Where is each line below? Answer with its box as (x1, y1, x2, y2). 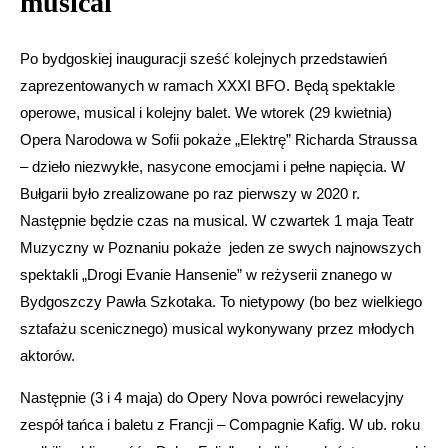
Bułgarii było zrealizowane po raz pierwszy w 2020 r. (20, 184, 360, 202)
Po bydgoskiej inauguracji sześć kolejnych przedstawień (20, 49, 387, 67)
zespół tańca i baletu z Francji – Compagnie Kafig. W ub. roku (20, 415, 420, 433)
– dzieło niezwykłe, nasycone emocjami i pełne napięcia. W (20, 157, 405, 175)
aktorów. (20, 346, 75, 364)
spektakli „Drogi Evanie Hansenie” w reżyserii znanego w (20, 265, 392, 283)
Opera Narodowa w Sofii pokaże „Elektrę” (20, 130, 291, 148)
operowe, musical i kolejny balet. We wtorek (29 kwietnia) (20, 103, 392, 121)
